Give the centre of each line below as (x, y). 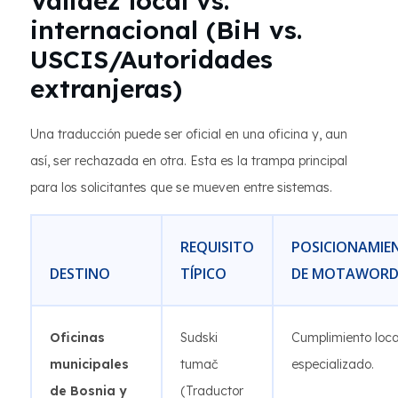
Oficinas (77, 338)
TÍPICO (203, 274)
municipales (89, 364)
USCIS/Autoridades (151, 59)
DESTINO (80, 274)
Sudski (199, 338)
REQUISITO (217, 247)
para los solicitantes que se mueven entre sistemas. (181, 187)
